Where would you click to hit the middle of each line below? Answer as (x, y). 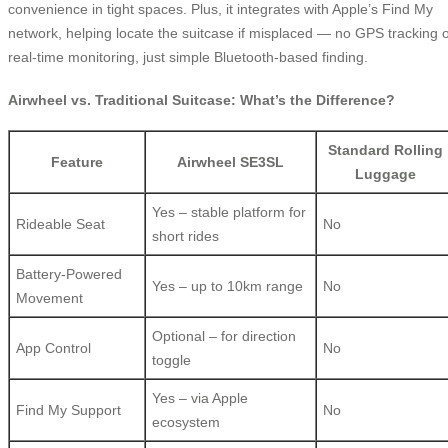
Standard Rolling (385, 150)
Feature (77, 162)
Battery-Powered (69, 274)
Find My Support (68, 410)
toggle (171, 360)
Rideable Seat (60, 224)
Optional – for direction (224, 336)
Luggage (385, 174)
